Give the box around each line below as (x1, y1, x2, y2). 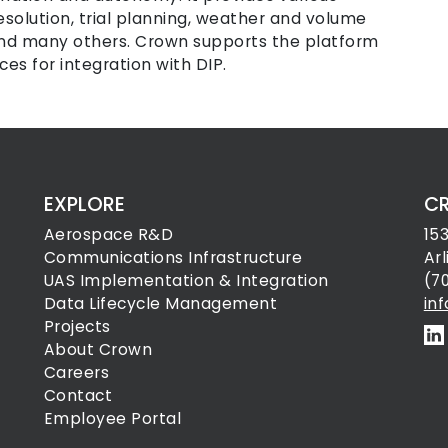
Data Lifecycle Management (43, 292, 278, 314)
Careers (43, 361, 110, 383)
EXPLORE (43, 191, 125, 218)
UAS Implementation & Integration (43, 269, 329, 291)
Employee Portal (43, 407, 182, 429)
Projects (43, 315, 111, 337)
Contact (43, 384, 113, 406)
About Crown (43, 338, 153, 360)
